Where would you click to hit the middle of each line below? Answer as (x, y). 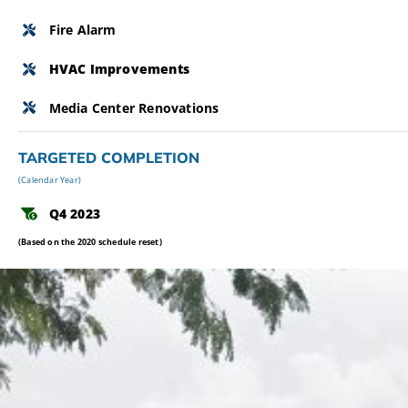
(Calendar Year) (50, 179)
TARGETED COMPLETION (109, 158)
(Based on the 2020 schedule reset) (90, 241)
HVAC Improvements (119, 68)
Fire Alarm (82, 29)
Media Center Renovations (134, 107)
